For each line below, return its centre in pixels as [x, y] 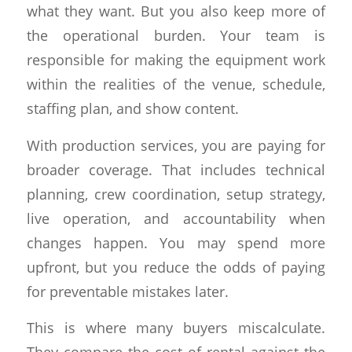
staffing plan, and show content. [132, 108]
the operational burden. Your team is [176, 35]
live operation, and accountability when [176, 218]
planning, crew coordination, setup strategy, [176, 193]
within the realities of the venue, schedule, [176, 84]
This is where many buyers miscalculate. [176, 328]
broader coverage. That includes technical [176, 169]
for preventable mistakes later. [127, 291]
